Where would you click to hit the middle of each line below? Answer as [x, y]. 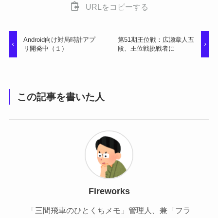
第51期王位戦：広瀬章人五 [156, 40]
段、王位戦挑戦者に [146, 49]
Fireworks [109, 191]
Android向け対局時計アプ [60, 40]
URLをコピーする [117, 7]
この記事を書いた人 [61, 97]
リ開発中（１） [46, 49]
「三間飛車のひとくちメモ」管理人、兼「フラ [109, 210]
